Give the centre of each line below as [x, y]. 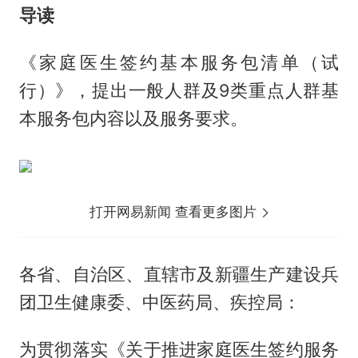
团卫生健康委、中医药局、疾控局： [159, 302]
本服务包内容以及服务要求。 [133, 118]
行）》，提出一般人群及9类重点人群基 [179, 90]
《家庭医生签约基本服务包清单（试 [179, 62]
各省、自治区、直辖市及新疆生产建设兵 [179, 274]
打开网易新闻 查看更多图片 [175, 211]
